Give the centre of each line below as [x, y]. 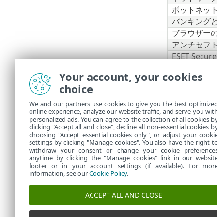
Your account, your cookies [131, 77]
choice [76, 89]
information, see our [59, 173]
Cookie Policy [108, 173]
